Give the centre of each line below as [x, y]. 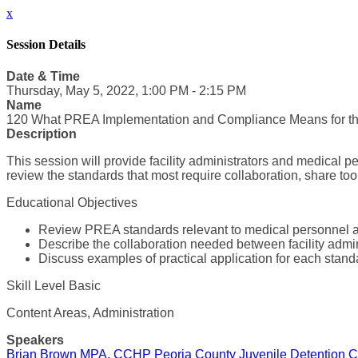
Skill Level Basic [54, 285]
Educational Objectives [72, 202]
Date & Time [43, 76]
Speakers [35, 340]
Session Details [46, 45]
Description [42, 133]
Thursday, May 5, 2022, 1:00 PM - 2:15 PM [126, 90]
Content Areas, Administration [90, 312]
